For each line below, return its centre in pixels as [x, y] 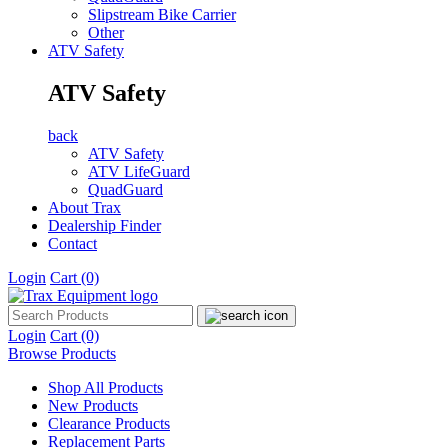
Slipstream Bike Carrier [162, 14]
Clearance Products [109, 423]
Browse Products [62, 353]
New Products [93, 405]
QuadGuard [125, 189]
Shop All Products [105, 387]
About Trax [84, 207]
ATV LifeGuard [139, 171]
